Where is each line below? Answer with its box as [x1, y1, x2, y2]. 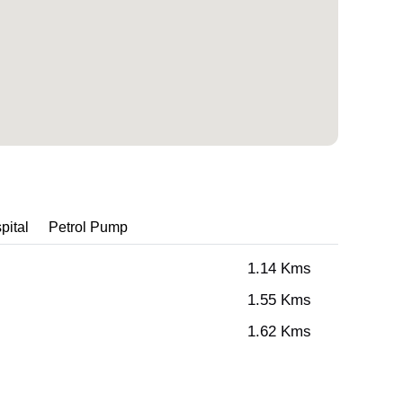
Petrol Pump [49, 218, 128, 237]
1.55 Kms [247, 291, 311, 310]
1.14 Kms [247, 259, 311, 279]
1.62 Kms [247, 322, 311, 342]
